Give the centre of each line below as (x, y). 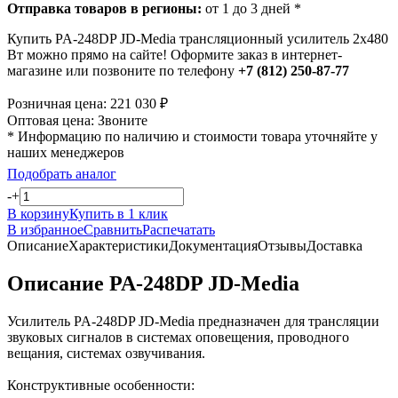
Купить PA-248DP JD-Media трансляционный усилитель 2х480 (198, 38)
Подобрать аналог (62, 173)
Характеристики (119, 245)
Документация (213, 245)
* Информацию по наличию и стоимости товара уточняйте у (192, 136)
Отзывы (282, 245)
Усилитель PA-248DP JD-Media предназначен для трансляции (193, 321)
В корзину (38, 213)
